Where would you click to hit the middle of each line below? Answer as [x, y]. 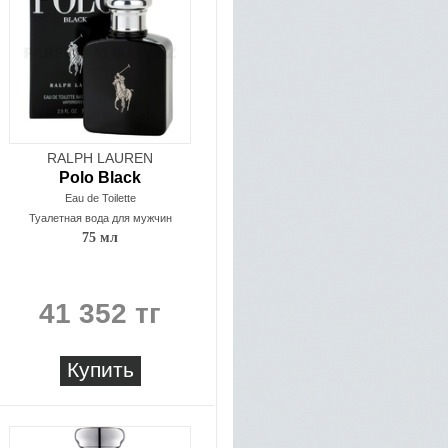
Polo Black [100, 177]
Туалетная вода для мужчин [100, 218]
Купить [100, 369]
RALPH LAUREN [100, 158]
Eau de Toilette [100, 198]
